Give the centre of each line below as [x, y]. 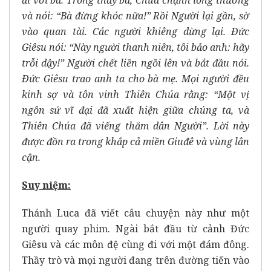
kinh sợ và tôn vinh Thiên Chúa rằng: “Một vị [135, 94]
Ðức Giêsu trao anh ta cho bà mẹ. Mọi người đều [135, 79]
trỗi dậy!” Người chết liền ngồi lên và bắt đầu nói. [135, 63]
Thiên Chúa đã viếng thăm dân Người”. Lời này [135, 126]
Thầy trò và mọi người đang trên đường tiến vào [135, 260]
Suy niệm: [46, 185]
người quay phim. [69, 229]
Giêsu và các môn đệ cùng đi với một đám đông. [135, 244]
